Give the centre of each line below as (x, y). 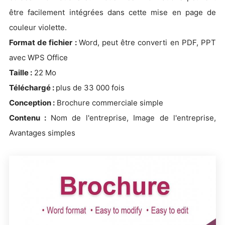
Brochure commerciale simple (109, 102)
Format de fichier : (44, 42)
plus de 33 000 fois (90, 87)
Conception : (32, 102)
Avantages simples (42, 133)
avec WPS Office (38, 57)
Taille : (21, 72)
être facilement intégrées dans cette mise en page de (113, 12)
